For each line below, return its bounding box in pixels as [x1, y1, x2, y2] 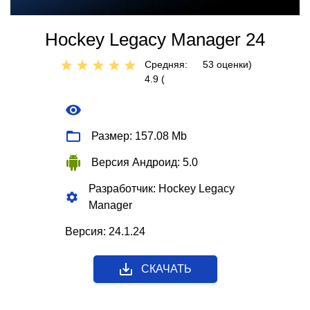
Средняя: [145, 58, 188, 70]
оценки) [214, 58, 252, 70]
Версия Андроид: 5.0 [91, 156, 198, 168]
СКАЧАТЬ [140, 262, 192, 275]
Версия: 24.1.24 [65, 225, 145, 237]
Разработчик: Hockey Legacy [88, 182, 235, 194]
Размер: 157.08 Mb [91, 129, 187, 142]
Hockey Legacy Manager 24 [45, 28, 265, 50]
